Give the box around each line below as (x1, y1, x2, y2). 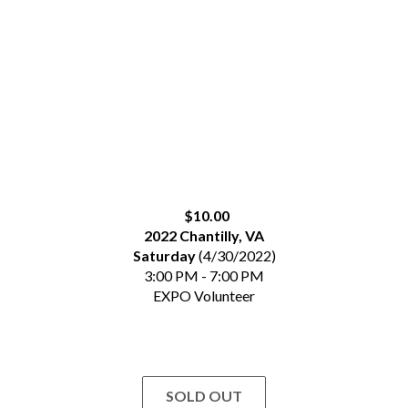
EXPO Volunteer (153, 287, 255, 304)
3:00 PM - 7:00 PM (144, 267, 264, 284)
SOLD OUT (158, 387, 250, 404)
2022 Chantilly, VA (144, 227, 264, 244)
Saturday (132, 247, 196, 264)
